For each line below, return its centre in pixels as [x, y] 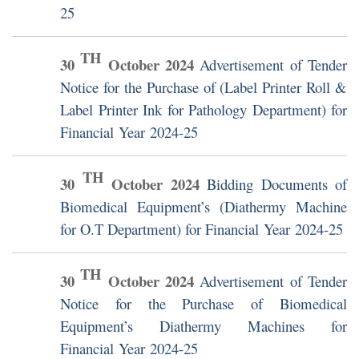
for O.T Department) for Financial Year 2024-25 [202, 229]
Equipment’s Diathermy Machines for [204, 326]
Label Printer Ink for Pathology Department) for [204, 110]
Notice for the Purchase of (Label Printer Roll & [204, 87]
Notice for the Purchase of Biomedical [204, 304]
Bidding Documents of [277, 184]
